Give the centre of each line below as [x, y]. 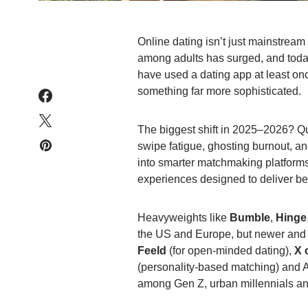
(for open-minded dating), [230, 251]
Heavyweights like [184, 218]
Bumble [250, 218]
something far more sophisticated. [219, 91]
